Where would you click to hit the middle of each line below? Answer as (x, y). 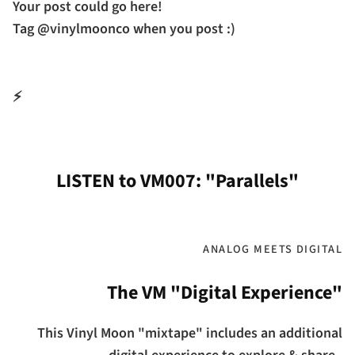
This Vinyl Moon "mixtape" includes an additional (190, 333)
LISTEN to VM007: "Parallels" (177, 181)
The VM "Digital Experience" (225, 293)
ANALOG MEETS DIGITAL (273, 249)
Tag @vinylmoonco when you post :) (124, 29)
